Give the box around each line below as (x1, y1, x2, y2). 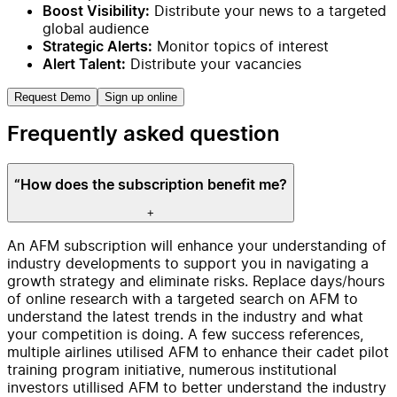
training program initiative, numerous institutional (7, 361, 337, 379)
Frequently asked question (7, 123, 280, 145)
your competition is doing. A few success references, (7, 325, 363, 344)
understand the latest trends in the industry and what (7, 307, 363, 326)
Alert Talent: (43, 58, 126, 73)
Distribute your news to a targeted (150, 2, 386, 20)
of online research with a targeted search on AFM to (7, 290, 358, 308)
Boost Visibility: (43, 4, 150, 19)
